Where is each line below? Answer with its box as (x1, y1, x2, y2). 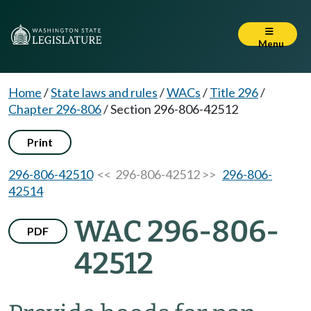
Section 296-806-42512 (110, 101, 238, 117)
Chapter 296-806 (8, 101, 101, 117)
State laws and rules (51, 85, 158, 100)
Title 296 (210, 85, 258, 100)
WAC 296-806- (74, 214, 279, 249)
